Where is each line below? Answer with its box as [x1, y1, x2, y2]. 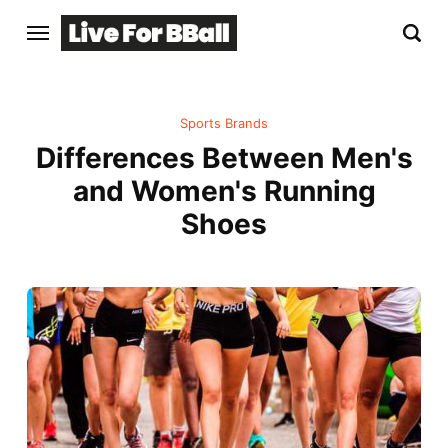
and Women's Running [72, 174, 376, 209]
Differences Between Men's [35, 141, 413, 176]
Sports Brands [180, 116, 268, 132]
